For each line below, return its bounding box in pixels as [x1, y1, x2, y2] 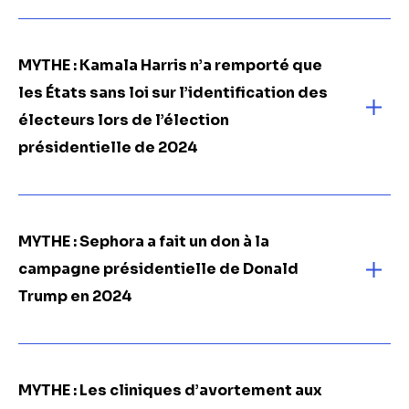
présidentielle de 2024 [18, 138, 198, 157]
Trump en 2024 [18, 287, 132, 306]
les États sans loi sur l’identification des [18, 83, 328, 102]
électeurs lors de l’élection [18, 110, 229, 130]
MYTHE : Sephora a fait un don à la [18, 232, 269, 251]
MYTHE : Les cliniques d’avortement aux [18, 381, 322, 400]
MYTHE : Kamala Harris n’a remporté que [18, 56, 322, 75]
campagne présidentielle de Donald [18, 259, 299, 278]
